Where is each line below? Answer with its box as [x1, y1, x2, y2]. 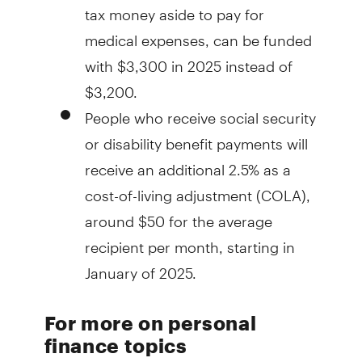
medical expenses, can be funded [84, 17, 312, 49]
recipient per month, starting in [84, 224, 295, 256]
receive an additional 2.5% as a [84, 146, 291, 179]
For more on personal [44, 310, 257, 335]
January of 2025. [84, 250, 196, 282]
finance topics [44, 333, 187, 357]
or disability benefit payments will [84, 120, 308, 153]
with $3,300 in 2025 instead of [84, 43, 293, 75]
